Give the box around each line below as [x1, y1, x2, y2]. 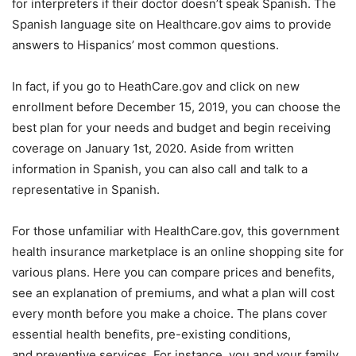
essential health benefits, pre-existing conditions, [12, 327, 291, 342]
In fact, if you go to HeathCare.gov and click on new [12, 79, 300, 94]
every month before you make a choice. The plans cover [12, 306, 327, 321]
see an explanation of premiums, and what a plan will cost [12, 285, 335, 300]
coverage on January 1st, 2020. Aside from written [12, 141, 294, 156]
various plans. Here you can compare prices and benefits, [12, 265, 335, 280]
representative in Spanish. [12, 182, 160, 197]
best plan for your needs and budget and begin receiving [12, 120, 331, 135]
